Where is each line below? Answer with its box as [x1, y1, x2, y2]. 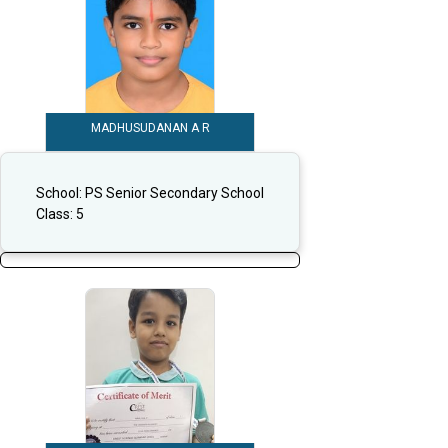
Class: [36, 205, 76, 222]
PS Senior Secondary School [85, 184, 264, 201]
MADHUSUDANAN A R [90, 121, 210, 136]
